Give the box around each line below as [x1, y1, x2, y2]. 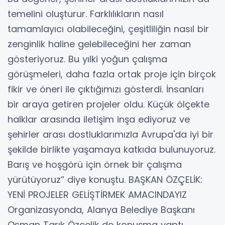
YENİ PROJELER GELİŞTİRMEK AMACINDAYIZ [8, 188, 187, 201]
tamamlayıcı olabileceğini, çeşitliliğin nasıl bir [8, 22, 209, 35]
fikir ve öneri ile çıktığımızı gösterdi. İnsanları [8, 82, 204, 95]
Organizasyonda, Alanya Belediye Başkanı [8, 203, 195, 216]
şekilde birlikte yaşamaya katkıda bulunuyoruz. [8, 143, 215, 156]
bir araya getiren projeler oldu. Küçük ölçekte [8, 97, 209, 110]
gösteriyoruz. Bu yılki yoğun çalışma [8, 52, 167, 65]
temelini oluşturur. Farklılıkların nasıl [8, 7, 164, 20]
